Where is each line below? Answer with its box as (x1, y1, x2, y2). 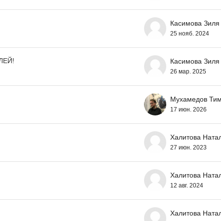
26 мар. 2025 (170, 68, 206, 75)
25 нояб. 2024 (170, 30, 209, 37)
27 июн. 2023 (170, 144, 207, 151)
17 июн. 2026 (170, 106, 207, 113)
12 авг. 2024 (170, 182, 203, 189)
